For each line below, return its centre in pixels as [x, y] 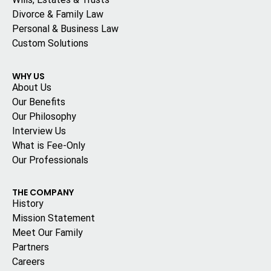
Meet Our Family [47, 233]
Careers [28, 262]
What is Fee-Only [49, 145]
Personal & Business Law [65, 29]
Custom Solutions [50, 44]
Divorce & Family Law [58, 15]
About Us [32, 87]
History [28, 204]
